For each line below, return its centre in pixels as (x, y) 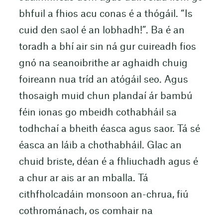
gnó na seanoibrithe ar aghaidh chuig (103, 63)
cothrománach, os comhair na (86, 211)
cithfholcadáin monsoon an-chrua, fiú (104, 195)
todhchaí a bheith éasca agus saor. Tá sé (109, 129)
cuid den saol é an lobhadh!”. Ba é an (102, 30)
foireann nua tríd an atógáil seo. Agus (103, 80)
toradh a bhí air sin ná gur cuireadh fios (107, 47)
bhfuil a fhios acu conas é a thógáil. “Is (106, 14)
